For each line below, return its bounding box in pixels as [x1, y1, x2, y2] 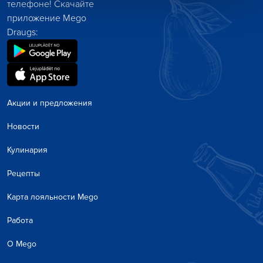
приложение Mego [7, 12, 86, 25]
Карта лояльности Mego [7, 192, 98, 203]
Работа [7, 215, 33, 226]
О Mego [7, 239, 36, 249]
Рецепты [7, 168, 40, 179]
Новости [7, 122, 39, 132]
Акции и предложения [7, 98, 92, 109]
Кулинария [7, 145, 48, 156]
